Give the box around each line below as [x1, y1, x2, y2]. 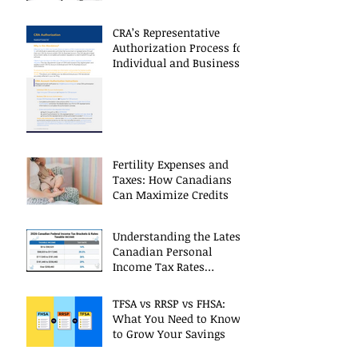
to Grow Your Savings [113, 326, 225, 342]
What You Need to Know [113, 311, 241, 327]
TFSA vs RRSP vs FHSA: [113, 296, 225, 312]
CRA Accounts [113, 70, 183, 86]
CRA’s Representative [113, 25, 220, 41]
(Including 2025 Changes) [113, 274, 244, 290]
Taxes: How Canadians [113, 172, 232, 188]
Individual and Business [113, 55, 240, 71]
